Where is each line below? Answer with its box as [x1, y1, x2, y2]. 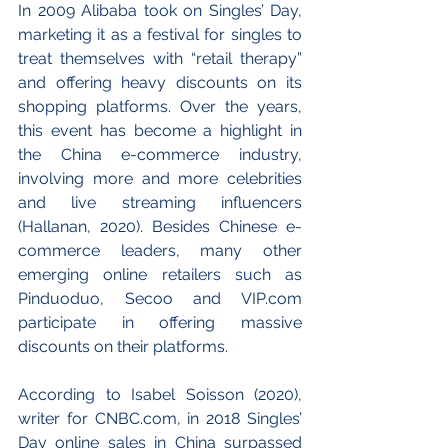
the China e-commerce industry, [18, 145, 302, 165]
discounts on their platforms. [18, 337, 228, 357]
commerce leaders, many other [18, 241, 302, 261]
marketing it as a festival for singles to [18, 25, 302, 45]
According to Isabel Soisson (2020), [18, 385, 302, 405]
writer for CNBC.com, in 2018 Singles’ [18, 409, 302, 429]
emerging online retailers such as [18, 265, 302, 285]
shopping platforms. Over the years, [18, 97, 302, 117]
